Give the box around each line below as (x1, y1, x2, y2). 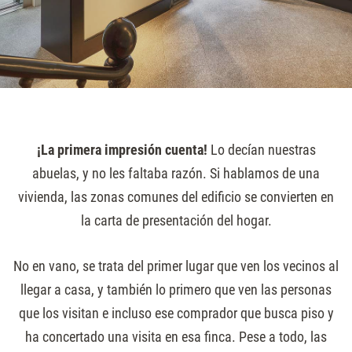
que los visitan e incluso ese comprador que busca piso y (18, 305, 334, 321)
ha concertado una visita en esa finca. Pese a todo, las (25, 328, 327, 345)
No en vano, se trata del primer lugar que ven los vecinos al (13, 258, 339, 274)
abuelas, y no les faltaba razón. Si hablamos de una (32, 165, 320, 181)
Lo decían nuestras (207, 141, 316, 158)
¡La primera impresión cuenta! (36, 141, 207, 158)
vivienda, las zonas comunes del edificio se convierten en (18, 189, 334, 205)
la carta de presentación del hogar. (80, 212, 272, 229)
